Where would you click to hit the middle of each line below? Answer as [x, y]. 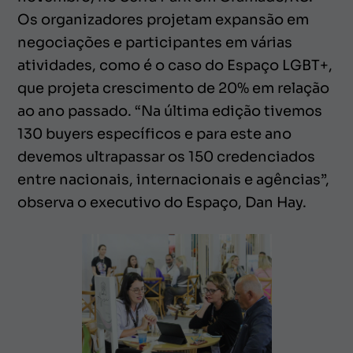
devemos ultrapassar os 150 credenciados [166, 157]
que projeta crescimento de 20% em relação [173, 89]
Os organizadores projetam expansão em [163, 20]
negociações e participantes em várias [155, 43]
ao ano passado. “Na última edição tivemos [170, 111]
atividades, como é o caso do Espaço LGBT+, [175, 66]
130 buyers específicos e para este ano [154, 134]
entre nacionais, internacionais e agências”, [173, 180]
